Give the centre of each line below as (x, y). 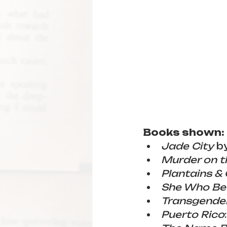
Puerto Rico (193, 214)
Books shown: (184, 132)
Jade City (187, 146)
